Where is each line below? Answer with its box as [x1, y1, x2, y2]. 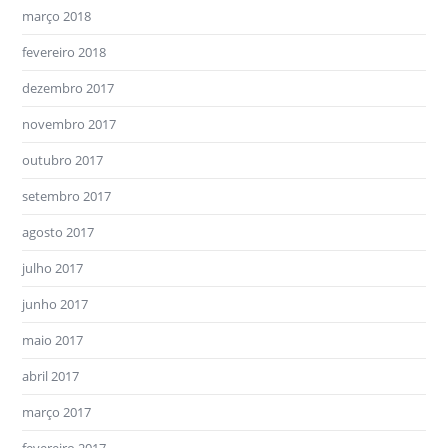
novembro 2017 [22, 115, 117, 134]
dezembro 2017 [22, 79, 115, 98]
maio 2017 [22, 331, 84, 350]
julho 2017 [22, 259, 84, 278]
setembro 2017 [22, 187, 112, 206]
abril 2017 [22, 367, 80, 386]
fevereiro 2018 [22, 43, 107, 62]
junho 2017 [22, 295, 89, 314]
